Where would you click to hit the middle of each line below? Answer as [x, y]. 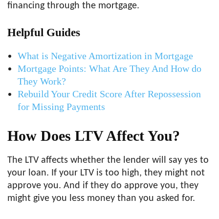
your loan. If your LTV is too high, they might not [106, 173]
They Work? [42, 81]
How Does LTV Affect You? [94, 136]
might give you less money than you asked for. [101, 199]
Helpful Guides [44, 33]
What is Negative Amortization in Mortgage [105, 56]
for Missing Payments [61, 107]
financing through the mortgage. [73, 6]
